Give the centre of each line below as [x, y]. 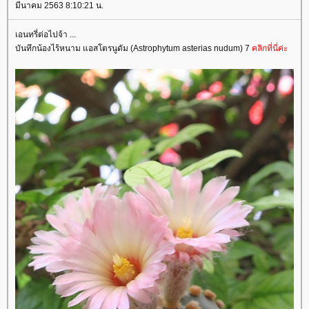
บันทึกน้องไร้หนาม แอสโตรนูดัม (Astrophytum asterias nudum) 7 [133, 48]
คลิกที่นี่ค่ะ [270, 48]
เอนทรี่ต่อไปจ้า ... [46, 34]
